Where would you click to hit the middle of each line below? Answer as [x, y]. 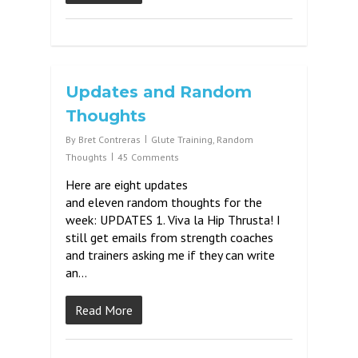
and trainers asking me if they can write [170, 255]
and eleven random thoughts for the [164, 202]
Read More [104, 310]
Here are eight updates [127, 185]
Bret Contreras [109, 139]
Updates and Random [159, 92]
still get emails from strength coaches [169, 237]
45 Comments [148, 157]
